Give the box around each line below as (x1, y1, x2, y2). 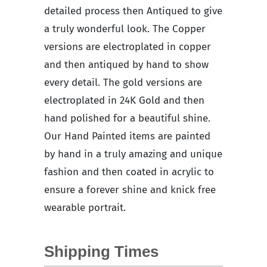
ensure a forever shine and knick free (44, 183, 216, 196)
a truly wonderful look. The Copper (44, 22, 206, 35)
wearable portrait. (44, 201, 126, 214)
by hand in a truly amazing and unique (44, 147, 222, 160)
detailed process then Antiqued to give (44, 4, 222, 17)
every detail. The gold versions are (44, 76, 202, 89)
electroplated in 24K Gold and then (44, 94, 204, 107)
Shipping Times (44, 243, 159, 260)
